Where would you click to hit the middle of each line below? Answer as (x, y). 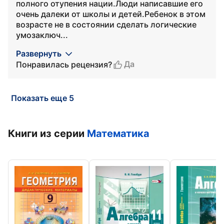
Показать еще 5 (42, 98)
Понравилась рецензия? (64, 64)
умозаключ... (42, 35)
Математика (118, 133)
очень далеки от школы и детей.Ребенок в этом (111, 14)
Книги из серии (47, 133)
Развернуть (39, 53)
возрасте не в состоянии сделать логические (106, 24)
